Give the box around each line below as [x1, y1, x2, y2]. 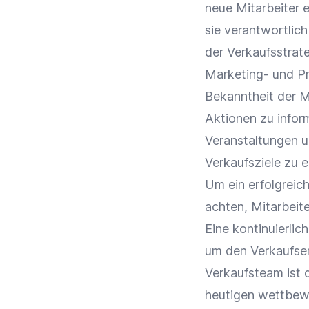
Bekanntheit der [205, 89, 299, 103]
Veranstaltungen [205, 133, 298, 148]
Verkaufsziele [205, 155, 281, 170]
